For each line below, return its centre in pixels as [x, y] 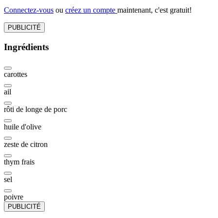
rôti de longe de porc [36, 109]
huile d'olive [23, 127]
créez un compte [91, 10]
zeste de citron [26, 145]
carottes [16, 74]
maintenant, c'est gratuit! [154, 10]
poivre [14, 197]
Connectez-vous [29, 10]
